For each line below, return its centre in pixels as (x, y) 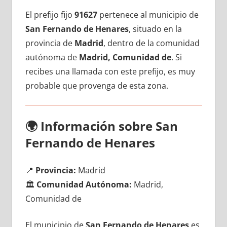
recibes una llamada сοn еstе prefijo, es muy (110, 71)
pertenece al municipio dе (148, 14)
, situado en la (155, 29)
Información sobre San (109, 126)
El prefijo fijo (50, 14)
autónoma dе (52, 57)
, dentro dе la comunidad (151, 43)
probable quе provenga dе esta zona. (97, 85)
